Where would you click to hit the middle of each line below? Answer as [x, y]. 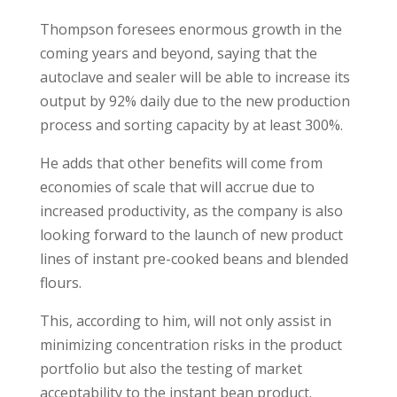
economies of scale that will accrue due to [177, 187]
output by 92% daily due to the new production [195, 101]
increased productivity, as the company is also [191, 210]
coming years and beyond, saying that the [178, 53]
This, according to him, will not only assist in [185, 320]
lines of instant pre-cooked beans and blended [194, 258]
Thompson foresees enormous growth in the [191, 29]
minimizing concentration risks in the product [191, 344]
